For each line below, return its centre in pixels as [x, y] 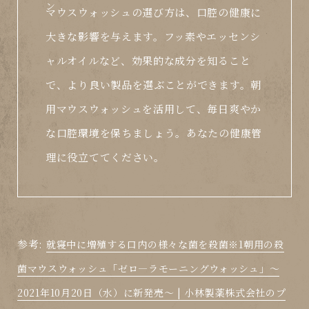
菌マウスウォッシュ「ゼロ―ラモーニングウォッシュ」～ [149, 269]
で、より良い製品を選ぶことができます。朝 [153, 85]
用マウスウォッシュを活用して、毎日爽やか [153, 109]
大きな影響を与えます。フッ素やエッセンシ [153, 37]
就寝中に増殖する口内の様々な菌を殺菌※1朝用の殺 [165, 245]
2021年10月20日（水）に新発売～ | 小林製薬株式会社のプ [152, 293]
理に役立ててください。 [105, 157]
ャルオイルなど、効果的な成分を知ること [148, 61]
